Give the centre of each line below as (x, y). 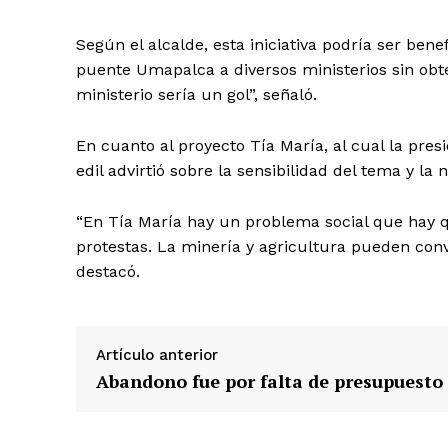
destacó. (108, 272)
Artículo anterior (157, 355)
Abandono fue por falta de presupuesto (269, 381)
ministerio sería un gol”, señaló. (196, 95)
